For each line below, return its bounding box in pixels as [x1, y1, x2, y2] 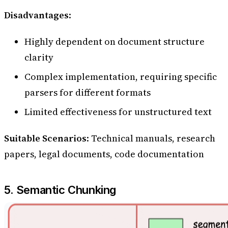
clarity [24, 50, 53, 64]
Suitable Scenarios [4, 132, 87, 145]
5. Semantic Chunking [4, 183, 117, 196]
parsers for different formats [24, 86, 151, 99]
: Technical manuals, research [87, 132, 215, 145]
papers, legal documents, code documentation [4, 148, 204, 161]
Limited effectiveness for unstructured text [24, 105, 212, 119]
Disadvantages [4, 9, 69, 22]
